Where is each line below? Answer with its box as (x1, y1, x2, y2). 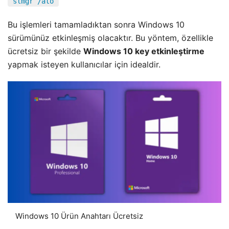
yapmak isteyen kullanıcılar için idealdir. (8, 59, 161, 70)
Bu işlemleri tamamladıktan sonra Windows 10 (8, 19, 185, 30)
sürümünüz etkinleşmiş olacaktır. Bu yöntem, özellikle (8, 32, 213, 43)
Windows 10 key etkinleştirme (83, 45, 204, 56)
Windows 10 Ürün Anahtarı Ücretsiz (15, 211, 143, 221)
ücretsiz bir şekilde (8, 45, 83, 56)
